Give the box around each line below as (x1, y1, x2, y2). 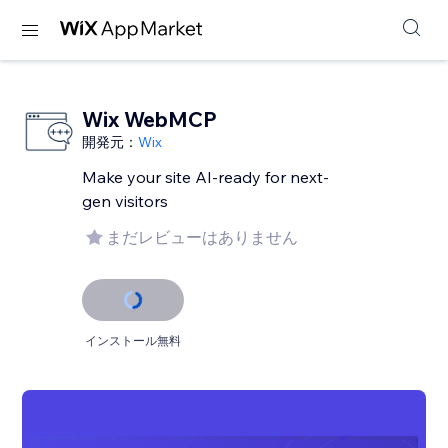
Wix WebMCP (82, 106, 218, 132)
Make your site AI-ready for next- (82, 167, 330, 187)
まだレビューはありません (106, 227, 299, 247)
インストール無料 (85, 333, 182, 348)
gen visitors (82, 191, 169, 211)
